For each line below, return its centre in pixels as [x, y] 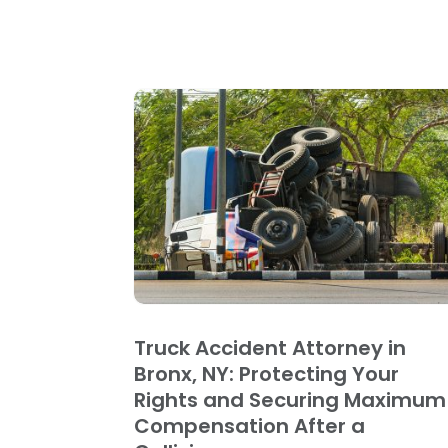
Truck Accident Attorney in [270, 347]
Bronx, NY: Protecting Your [267, 373]
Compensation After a [250, 425]
